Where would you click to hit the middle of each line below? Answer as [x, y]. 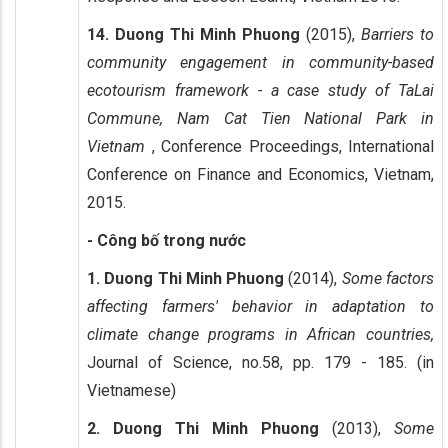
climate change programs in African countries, [260, 334]
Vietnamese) [131, 390]
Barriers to [397, 34]
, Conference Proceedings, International [292, 146]
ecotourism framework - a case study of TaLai [260, 90]
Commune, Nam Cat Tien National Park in [260, 118]
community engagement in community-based [260, 62]
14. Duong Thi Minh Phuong [193, 34]
